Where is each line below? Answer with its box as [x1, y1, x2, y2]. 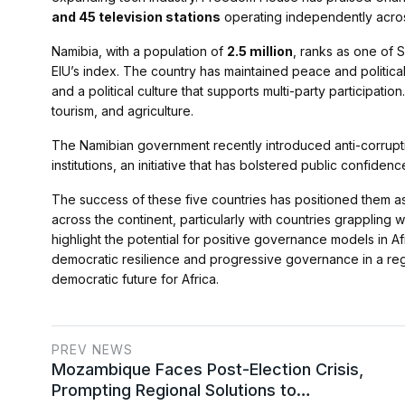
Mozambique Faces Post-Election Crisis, [52, 360, 363, 380]
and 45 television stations [52, 9, 221, 25]
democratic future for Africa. [52, 271, 219, 287]
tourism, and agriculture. [52, 103, 193, 119]
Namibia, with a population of [52, 43, 227, 60]
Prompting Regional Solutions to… [52, 381, 311, 400]
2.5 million [227, 43, 293, 60]
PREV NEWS [52, 342, 133, 358]
